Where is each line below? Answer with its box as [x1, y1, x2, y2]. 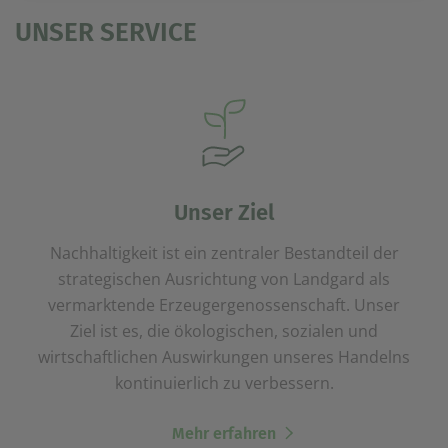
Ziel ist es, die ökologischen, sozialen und [70, 319, 378, 342]
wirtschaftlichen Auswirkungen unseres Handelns [38, 345, 410, 368]
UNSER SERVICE [15, 16, 197, 48]
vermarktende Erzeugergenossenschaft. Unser [48, 293, 400, 316]
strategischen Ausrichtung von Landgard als [58, 267, 390, 290]
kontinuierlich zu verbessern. [114, 371, 334, 394]
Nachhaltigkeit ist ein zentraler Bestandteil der [49, 241, 399, 264]
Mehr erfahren [172, 423, 276, 443]
